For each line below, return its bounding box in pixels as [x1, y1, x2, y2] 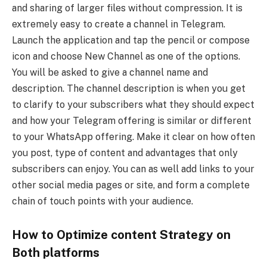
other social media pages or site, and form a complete [12, 179, 250, 191]
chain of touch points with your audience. [12, 195, 193, 207]
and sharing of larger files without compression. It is [12, 2, 243, 14]
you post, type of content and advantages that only [12, 147, 238, 159]
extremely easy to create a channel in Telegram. [12, 18, 225, 30]
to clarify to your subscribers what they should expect [12, 99, 254, 111]
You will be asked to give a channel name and [12, 67, 208, 79]
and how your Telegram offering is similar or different [12, 115, 252, 127]
